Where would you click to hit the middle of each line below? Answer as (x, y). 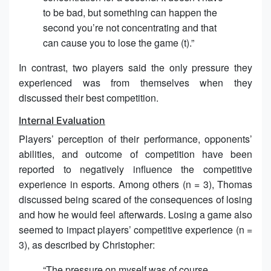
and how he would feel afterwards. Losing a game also (135, 214)
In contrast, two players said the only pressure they (135, 67)
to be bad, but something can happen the (130, 12)
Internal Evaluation (62, 120)
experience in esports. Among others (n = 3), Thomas (135, 184)
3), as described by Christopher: (87, 244)
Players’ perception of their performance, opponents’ (135, 139)
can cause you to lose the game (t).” (119, 42)
